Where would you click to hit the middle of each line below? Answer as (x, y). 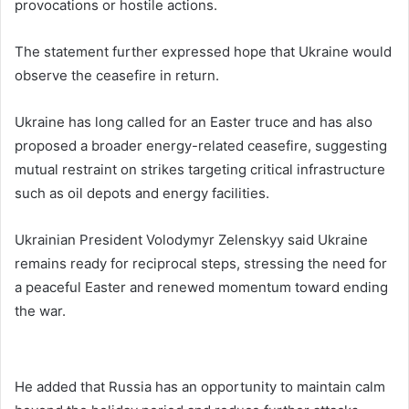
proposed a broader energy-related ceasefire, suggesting (201, 145)
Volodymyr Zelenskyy (215, 239)
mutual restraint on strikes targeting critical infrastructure (200, 169)
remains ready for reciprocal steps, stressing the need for (201, 263)
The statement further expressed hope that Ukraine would (203, 51)
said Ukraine (326, 239)
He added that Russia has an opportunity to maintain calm (200, 386)
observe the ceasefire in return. (117, 75)
